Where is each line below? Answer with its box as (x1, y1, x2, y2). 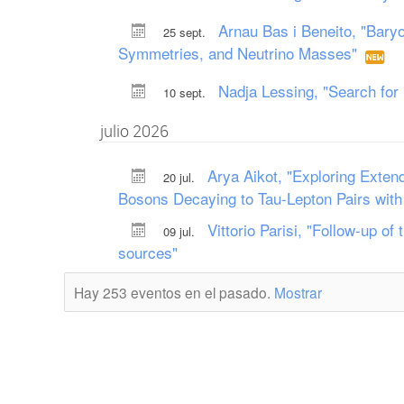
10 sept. (162, 84, 209, 102)
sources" (117, 241, 178, 264)
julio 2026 (99, 120, 169, 142)
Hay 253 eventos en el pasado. (73, 282, 274, 303)
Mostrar (273, 282, 322, 303)
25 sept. (162, 23, 209, 41)
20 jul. (162, 169, 198, 187)
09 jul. (162, 223, 198, 241)
